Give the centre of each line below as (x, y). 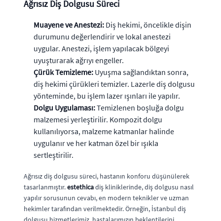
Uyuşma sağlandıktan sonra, (141, 72)
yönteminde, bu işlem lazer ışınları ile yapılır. (107, 95)
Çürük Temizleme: (63, 72)
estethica (80, 187)
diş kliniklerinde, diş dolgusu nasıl (144, 187)
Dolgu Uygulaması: (64, 107)
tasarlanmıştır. (45, 187)
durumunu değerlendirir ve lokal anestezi (102, 36)
